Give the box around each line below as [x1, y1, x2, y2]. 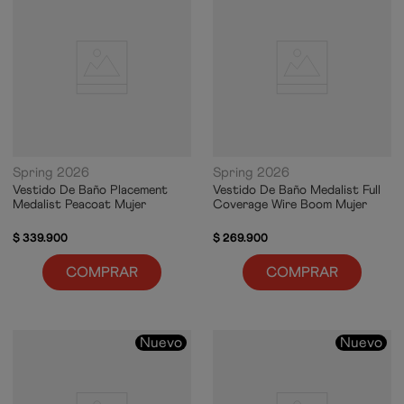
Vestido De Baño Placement [13, 181, 168, 197]
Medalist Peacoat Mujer [13, 196, 146, 212]
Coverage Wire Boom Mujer [213, 196, 367, 212]
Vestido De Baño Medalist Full [213, 181, 381, 197]
